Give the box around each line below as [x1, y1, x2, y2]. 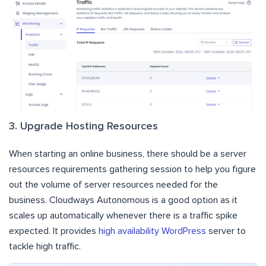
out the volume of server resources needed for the [9, 179, 218, 189]
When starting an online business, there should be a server [9, 148, 246, 159]
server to [206, 226, 246, 236]
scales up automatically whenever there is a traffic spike [9, 210, 237, 220]
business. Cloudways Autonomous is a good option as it [9, 195, 237, 205]
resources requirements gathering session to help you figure [9, 164, 256, 174]
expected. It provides [9, 226, 99, 236]
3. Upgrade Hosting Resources [9, 121, 158, 132]
